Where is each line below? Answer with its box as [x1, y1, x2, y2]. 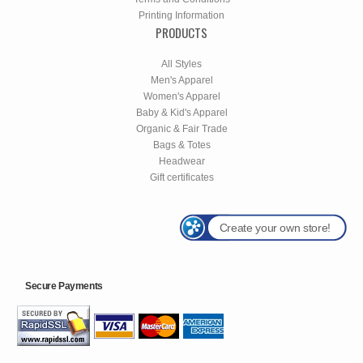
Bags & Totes [152, 139, 211, 151]
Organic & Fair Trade [135, 122, 228, 135]
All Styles [161, 58, 202, 70]
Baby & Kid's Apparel [135, 106, 228, 118]
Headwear [158, 155, 205, 167]
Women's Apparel [143, 90, 220, 102]
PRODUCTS [156, 23, 207, 41]
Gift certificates [149, 171, 214, 183]
